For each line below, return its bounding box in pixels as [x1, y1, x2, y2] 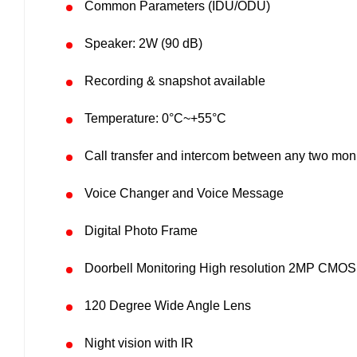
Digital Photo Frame [84, 224, 198, 237]
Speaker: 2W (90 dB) [84, 37, 202, 50]
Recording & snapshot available [84, 74, 265, 88]
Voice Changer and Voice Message [84, 186, 284, 200]
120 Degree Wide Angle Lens [84, 299, 251, 312]
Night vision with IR [84, 336, 194, 350]
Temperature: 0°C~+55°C [84, 112, 226, 125]
